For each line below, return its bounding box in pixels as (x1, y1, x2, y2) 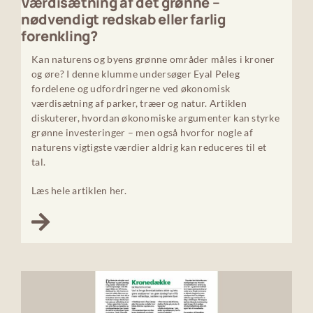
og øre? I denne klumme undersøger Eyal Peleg (31, 68, 240, 80)
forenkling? (20, 27, 98, 46)
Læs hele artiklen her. (31, 184, 126, 197)
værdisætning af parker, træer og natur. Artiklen (31, 97, 247, 110)
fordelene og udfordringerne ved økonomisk (31, 82, 231, 95)
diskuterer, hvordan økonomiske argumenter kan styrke (31, 112, 280, 124)
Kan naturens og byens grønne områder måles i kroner (31, 53, 275, 66)
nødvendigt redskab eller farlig (20, 10, 226, 29)
